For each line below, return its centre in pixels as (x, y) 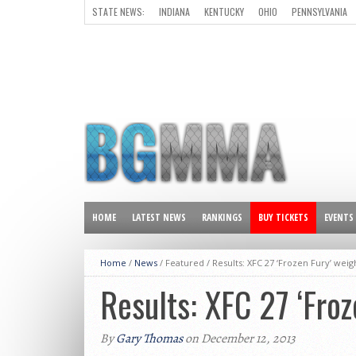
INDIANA (174, 12)
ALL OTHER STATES (130, 35)
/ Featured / (185, 263)
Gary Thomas (149, 339)
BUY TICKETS (283, 217)
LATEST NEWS (159, 217)
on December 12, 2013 (239, 339)
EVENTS (339, 217)
